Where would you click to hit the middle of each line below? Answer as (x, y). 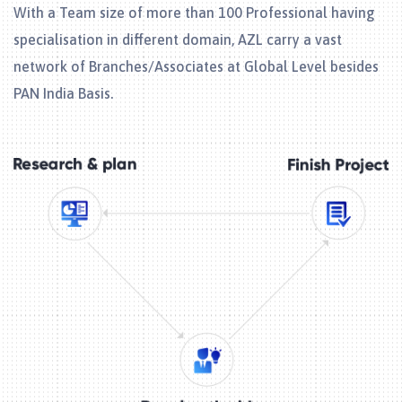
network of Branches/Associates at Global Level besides (196, 66)
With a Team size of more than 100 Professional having (194, 13)
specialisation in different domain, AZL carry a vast (178, 39)
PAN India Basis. (63, 93)
